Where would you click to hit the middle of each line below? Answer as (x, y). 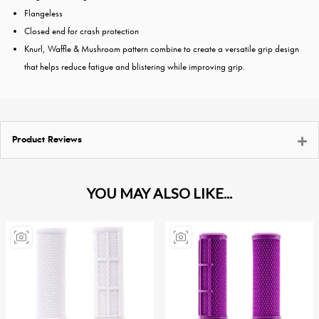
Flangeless (43, 14)
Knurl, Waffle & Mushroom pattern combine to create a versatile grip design (162, 49)
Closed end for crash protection (82, 31)
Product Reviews (47, 140)
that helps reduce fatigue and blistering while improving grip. (135, 67)
